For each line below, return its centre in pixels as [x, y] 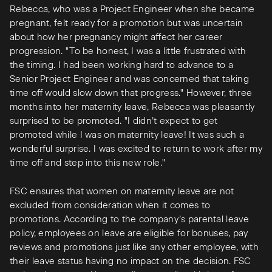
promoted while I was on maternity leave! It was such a [127, 134]
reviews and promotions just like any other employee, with [134, 247]
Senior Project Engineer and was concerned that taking [129, 79]
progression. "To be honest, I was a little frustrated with [128, 51]
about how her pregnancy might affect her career [116, 37]
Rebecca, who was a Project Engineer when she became [132, 9]
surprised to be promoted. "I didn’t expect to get [114, 121]
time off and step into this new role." [88, 162]
